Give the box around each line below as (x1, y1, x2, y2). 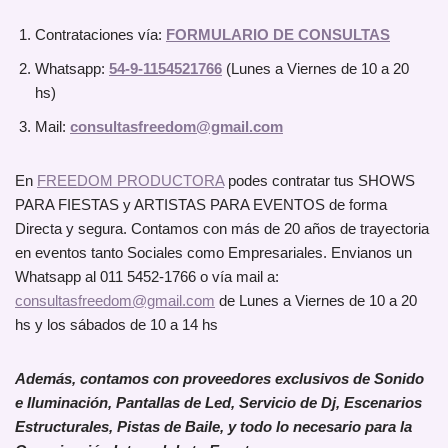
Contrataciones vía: (35, 26, 166, 44)
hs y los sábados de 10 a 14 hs (15, 316, 218, 334)
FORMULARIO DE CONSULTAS (166, 26, 390, 44)
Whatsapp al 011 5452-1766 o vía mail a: (15, 268, 279, 286)
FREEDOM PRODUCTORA (37, 172, 224, 190)
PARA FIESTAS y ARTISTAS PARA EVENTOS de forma (15, 196, 387, 214)
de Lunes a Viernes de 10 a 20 (215, 292, 417, 310)
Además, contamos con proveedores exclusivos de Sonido (15, 370, 424, 388)
